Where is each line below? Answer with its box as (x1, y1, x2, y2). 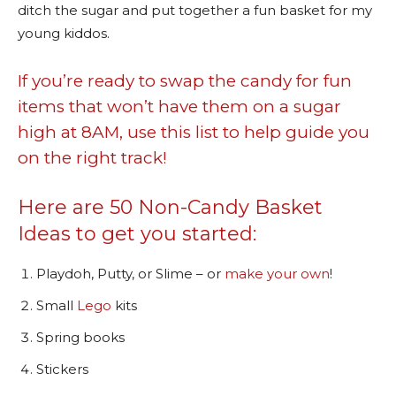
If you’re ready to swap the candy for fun (18, 70, 352, 91)
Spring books (36, 328, 125, 346)
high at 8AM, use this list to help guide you (18, 121, 369, 142)
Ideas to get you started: (18, 221, 256, 246)
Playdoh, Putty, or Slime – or (36, 264, 225, 282)
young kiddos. (18, 24, 110, 42)
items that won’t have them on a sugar (18, 95, 341, 117)
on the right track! (18, 147, 167, 168)
